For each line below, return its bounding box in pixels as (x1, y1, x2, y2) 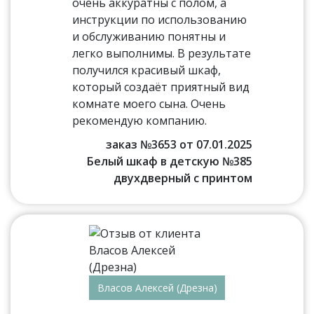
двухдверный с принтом (113, 170, 252, 186)
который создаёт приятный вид (72, 79, 250, 95)
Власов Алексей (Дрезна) (97, 281, 217, 294)
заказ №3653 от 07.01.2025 (105, 137, 252, 152)
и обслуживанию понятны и (72, 29, 226, 44)
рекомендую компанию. (72, 113, 207, 128)
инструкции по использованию (72, 12, 247, 27)
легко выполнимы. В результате (72, 46, 252, 61)
